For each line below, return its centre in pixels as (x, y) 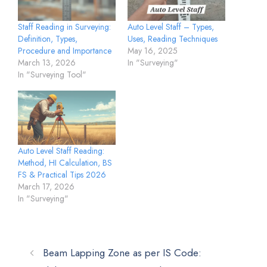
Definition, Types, (48, 38)
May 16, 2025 (153, 51)
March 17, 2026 (46, 187)
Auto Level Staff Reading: (61, 151)
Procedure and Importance (65, 50)
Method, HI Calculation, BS (65, 163)
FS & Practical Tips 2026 (62, 175)
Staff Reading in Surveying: (64, 27)
